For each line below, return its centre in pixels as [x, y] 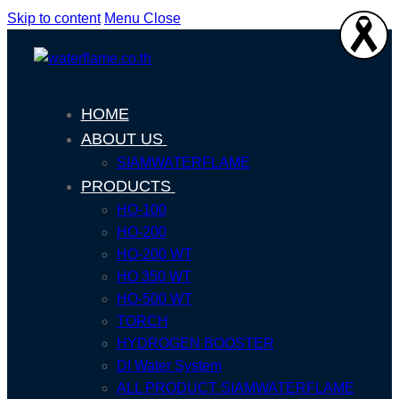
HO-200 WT [154, 254]
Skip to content [54, 18]
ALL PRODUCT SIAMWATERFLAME [235, 388]
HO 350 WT [154, 277]
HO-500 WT [154, 299]
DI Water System [169, 366]
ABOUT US [122, 139]
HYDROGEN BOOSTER [195, 343]
